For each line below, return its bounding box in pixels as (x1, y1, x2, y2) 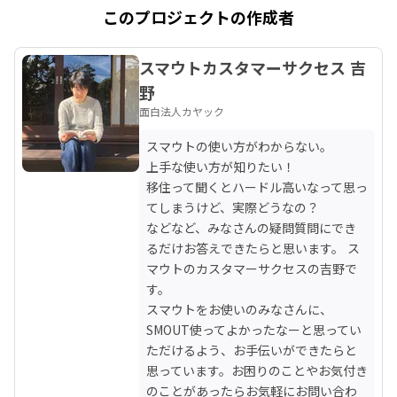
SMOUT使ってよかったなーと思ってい (146, 320, 362, 339)
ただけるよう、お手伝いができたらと (146, 340, 357, 359)
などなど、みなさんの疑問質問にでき (146, 218, 356, 237)
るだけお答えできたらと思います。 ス (146, 238, 360, 257)
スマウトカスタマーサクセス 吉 (139, 55, 366, 79)
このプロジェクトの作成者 (103, 4, 294, 28)
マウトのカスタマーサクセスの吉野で (146, 259, 357, 277)
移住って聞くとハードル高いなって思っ (146, 177, 368, 196)
